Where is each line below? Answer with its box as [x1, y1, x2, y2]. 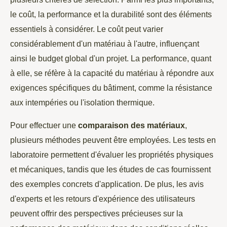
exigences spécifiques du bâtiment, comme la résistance [10, 83, 212, 93]
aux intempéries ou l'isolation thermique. [10, 98, 155, 107]
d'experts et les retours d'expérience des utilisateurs [10, 194, 195, 204]
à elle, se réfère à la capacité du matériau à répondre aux [10, 68, 214, 78]
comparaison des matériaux [78, 121, 185, 130]
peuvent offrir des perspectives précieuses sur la [10, 209, 183, 218]
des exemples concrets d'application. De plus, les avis [10, 179, 204, 189]
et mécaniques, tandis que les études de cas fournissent [10, 165, 211, 174]
